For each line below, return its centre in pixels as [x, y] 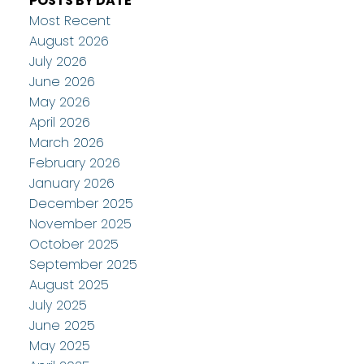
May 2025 [59, 345]
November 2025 [80, 223]
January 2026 [71, 183]
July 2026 [58, 61]
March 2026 [66, 142]
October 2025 [74, 244]
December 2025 [81, 203]
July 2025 [58, 305]
